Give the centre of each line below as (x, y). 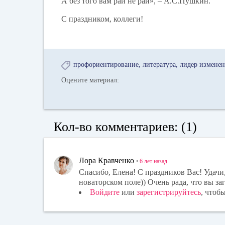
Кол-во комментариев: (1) (125, 127)
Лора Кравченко (106, 160)
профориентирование (106, 65)
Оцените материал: (90, 80)
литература (159, 65)
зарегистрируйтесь (169, 192)
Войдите (105, 192)
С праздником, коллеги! (102, 19)
